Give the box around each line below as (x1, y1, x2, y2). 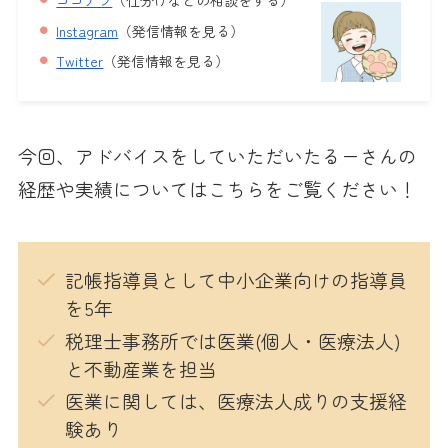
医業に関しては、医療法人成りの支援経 (64, 387, 407, 415)
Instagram (56, 20, 119, 41)
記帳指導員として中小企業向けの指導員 (64, 265, 407, 293)
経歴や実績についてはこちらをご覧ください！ (17, 174, 417, 202)
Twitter (56, 51, 104, 72)
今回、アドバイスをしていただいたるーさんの (17, 141, 417, 169)
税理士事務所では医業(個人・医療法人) (64, 326, 401, 354)
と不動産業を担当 (64, 354, 217, 382)
